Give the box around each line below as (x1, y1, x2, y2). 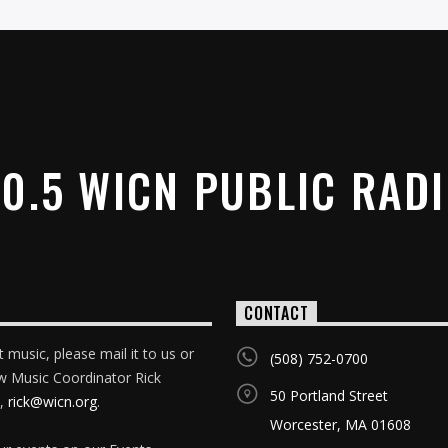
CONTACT (244, 301, 309, 326)
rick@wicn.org (7, 391, 97, 411)
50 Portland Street (270, 385, 389, 405)
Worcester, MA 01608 (270, 414, 412, 434)
